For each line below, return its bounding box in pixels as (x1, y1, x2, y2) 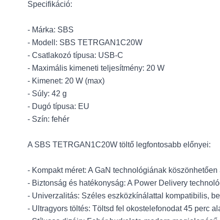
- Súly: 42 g (27, 89, 67, 98)
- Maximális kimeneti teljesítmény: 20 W (27, 64, 165, 72)
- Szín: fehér (27, 115, 69, 123)
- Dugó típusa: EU (27, 102, 89, 110)
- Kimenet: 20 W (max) (27, 77, 105, 85)
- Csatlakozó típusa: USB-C (27, 51, 123, 59)
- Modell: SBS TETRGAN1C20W (27, 38, 142, 47)
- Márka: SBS (27, 26, 74, 34)
